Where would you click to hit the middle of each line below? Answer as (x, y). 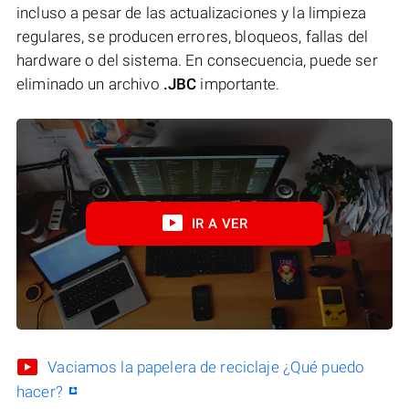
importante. (238, 84)
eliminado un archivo (90, 84)
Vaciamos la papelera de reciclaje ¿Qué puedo (206, 367)
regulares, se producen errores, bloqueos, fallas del (192, 36)
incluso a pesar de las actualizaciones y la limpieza (191, 12)
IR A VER (219, 224)
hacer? (40, 392)
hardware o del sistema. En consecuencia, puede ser (197, 60)
